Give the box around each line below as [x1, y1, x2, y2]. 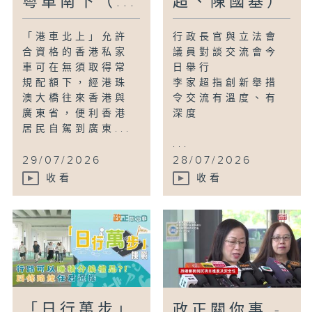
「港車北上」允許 [22, 31, 129, 43]
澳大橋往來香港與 [22, 93, 129, 104]
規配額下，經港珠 [22, 77, 129, 89]
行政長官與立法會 [173, 31, 279, 43]
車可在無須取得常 [22, 62, 129, 74]
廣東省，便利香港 [22, 108, 129, 120]
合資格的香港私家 [22, 47, 129, 58]
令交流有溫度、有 [173, 93, 279, 104]
